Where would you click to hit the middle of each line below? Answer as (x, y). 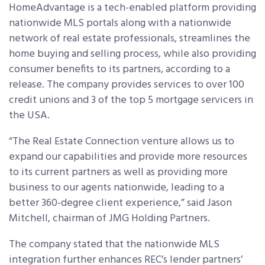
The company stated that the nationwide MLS (114, 245)
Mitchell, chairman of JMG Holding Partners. (109, 219)
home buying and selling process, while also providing (132, 54)
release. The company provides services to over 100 (127, 85)
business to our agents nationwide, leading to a (117, 188)
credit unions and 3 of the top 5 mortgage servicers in (131, 101)
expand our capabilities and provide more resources (128, 157)
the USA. (30, 116)
